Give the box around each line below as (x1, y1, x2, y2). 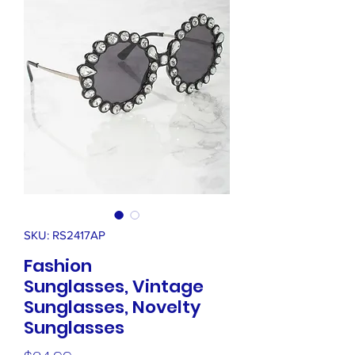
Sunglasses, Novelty (24, 294, 200, 319)
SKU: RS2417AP (24, 227, 105, 242)
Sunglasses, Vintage (24, 273, 204, 299)
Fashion (24, 253, 92, 278)
